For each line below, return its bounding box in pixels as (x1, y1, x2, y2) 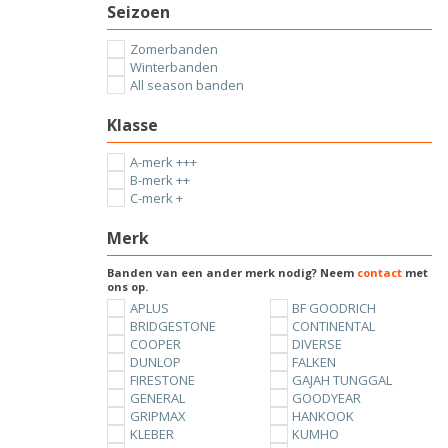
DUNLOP (129, 353, 181, 371)
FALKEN (292, 353, 337, 371)
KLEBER (129, 425, 174, 443)
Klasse (107, 114, 158, 136)
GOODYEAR (292, 389, 362, 407)
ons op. (107, 279, 148, 294)
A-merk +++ (129, 153, 197, 171)
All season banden (129, 76, 244, 94)
